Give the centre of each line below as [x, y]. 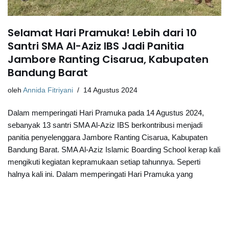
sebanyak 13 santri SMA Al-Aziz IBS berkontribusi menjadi [105, 125]
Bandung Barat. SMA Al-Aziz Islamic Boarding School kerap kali [114, 150]
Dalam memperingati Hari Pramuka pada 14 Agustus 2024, [106, 113]
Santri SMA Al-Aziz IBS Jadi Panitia [96, 46]
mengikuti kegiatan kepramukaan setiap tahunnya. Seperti [104, 162]
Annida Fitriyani [48, 90]
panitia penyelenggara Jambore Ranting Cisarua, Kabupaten [108, 138]
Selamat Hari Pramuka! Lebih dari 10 [102, 33]
